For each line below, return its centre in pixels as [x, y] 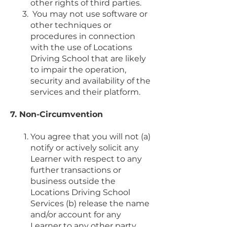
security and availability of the [90, 81]
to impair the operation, [78, 69]
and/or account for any [76, 214]
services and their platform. [85, 92]
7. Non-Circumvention [56, 114]
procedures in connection [83, 36]
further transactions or [76, 170]
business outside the [73, 181]
